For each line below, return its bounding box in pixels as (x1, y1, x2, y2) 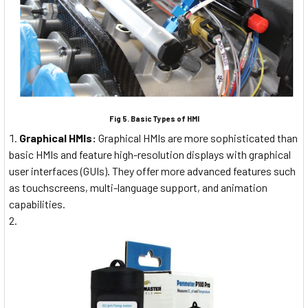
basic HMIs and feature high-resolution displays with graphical (9, 148, 291, 162)
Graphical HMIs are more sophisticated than (96, 131, 298, 145)
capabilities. (9, 197, 65, 211)
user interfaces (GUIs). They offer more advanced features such (9, 164, 296, 178)
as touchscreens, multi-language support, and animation (9, 181, 267, 195)
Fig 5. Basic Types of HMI (109, 113, 199, 123)
